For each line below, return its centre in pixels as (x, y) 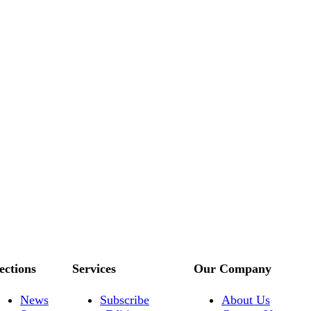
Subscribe (125, 300)
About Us (246, 300)
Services (94, 268)
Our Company (233, 268)
